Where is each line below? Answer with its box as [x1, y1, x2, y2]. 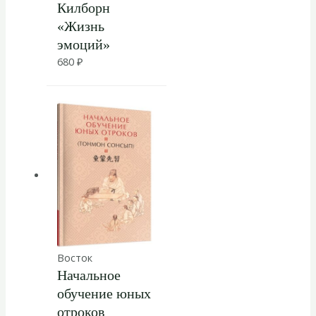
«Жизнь [56, 18, 104, 34]
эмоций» [56, 36, 110, 52]
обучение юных [56, 286, 151, 302]
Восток [56, 250, 92, 265]
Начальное [56, 267, 121, 284]
